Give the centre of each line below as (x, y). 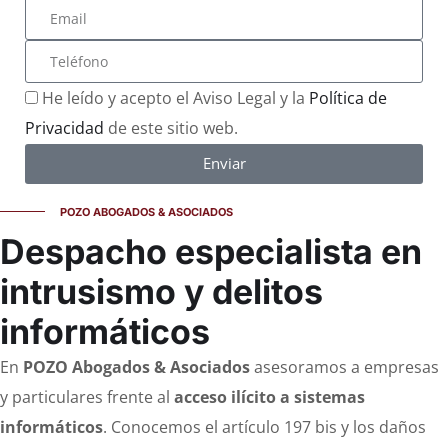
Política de (348, 97)
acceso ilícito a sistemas (269, 396)
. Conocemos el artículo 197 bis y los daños (264, 426)
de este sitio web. (171, 127)
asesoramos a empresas (344, 366)
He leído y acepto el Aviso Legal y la (175, 97)
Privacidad (64, 127)
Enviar (224, 163)
